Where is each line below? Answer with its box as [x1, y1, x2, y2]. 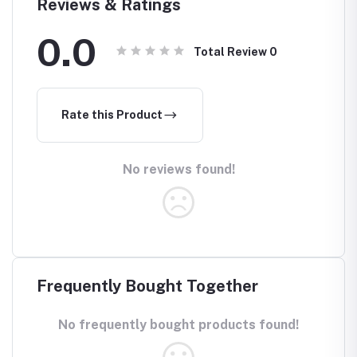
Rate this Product [61, 108, 163, 121]
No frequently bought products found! [58, 316, 299, 332]
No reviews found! [122, 161, 235, 177]
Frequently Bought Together [37, 276, 258, 296]
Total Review [194, 45, 269, 58]
